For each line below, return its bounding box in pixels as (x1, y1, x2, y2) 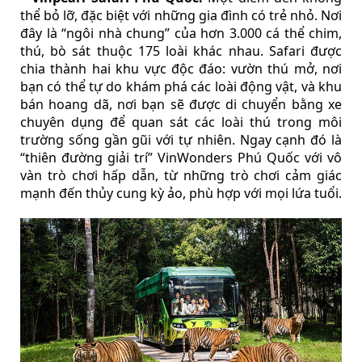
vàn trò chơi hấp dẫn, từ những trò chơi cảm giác (20, 166, 342, 185)
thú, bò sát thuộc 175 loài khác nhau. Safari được (20, 42, 342, 61)
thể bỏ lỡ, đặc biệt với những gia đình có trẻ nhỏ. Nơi (20, 6, 342, 25)
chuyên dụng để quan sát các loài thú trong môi (20, 113, 342, 132)
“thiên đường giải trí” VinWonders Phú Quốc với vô (20, 149, 342, 167)
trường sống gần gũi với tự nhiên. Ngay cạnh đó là (20, 131, 342, 149)
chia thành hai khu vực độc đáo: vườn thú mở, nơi (20, 60, 342, 78)
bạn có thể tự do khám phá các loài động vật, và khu (20, 78, 342, 96)
